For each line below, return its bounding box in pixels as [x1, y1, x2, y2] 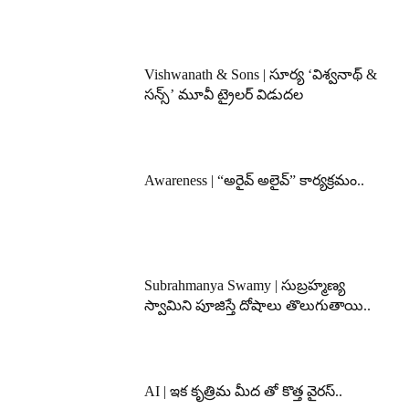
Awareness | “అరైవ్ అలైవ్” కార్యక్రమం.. [144, 172, 365, 188]
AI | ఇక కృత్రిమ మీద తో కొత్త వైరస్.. [144, 383, 343, 399]
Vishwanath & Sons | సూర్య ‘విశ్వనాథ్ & [144, 66, 378, 82]
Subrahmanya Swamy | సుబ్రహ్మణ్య [144, 278, 346, 294]
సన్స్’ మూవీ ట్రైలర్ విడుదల [144, 86, 308, 102]
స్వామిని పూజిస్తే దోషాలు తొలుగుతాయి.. [144, 298, 372, 314]
